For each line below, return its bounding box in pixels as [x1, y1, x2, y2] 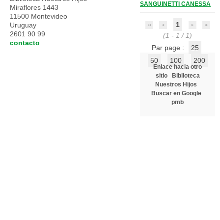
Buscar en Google [151, 90, 201, 97]
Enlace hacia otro [153, 63, 202, 70]
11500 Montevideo [10, 12, 67, 20]
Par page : [151, 44, 186, 52]
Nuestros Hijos [155, 81, 197, 88]
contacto [10, 39, 40, 47]
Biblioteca [171, 72, 200, 79]
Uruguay [10, 21, 38, 29]
